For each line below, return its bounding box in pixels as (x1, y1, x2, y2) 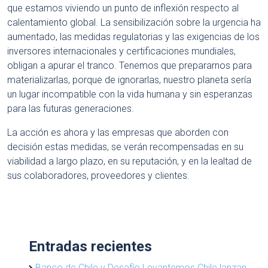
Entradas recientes (29, 237, 152, 255)
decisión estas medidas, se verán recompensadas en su (7, 141, 243, 153)
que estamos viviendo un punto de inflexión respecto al (7, 2, 239, 14)
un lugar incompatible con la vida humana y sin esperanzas (7, 88, 252, 100)
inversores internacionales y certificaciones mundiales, (7, 45, 236, 57)
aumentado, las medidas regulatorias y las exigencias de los (7, 31, 260, 42)
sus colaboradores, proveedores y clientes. (7, 169, 190, 181)
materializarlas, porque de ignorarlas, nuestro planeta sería (7, 74, 251, 86)
